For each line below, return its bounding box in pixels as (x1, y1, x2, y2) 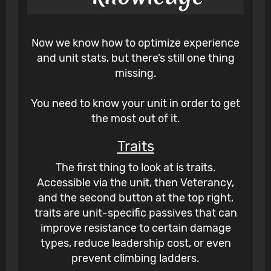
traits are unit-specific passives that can (34, 206, 237, 220)
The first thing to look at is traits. (55, 161, 216, 175)
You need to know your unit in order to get (31, 97, 240, 111)
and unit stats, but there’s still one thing (36, 51, 235, 65)
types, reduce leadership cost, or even (40, 237, 231, 250)
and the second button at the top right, (38, 191, 233, 205)
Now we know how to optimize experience (31, 36, 240, 50)
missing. (114, 67, 157, 80)
